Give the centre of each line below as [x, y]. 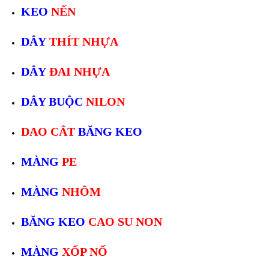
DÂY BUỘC [52, 101]
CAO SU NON [125, 222]
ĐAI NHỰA [80, 71]
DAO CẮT [48, 131]
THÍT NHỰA [84, 41]
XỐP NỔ [85, 252]
